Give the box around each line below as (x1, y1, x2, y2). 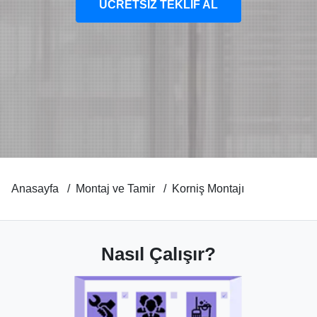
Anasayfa (11, 183, 59, 195)
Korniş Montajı (172, 183, 244, 195)
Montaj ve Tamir (76, 183, 155, 195)
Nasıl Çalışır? (101, 244, 216, 264)
